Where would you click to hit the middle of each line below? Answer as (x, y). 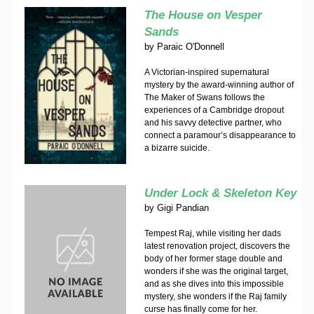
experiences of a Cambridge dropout (214, 110)
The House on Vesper (203, 15)
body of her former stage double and (213, 259)
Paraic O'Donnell (190, 47)
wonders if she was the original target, (216, 271)
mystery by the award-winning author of (219, 85)
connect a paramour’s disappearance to (220, 135)
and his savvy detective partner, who (213, 123)
